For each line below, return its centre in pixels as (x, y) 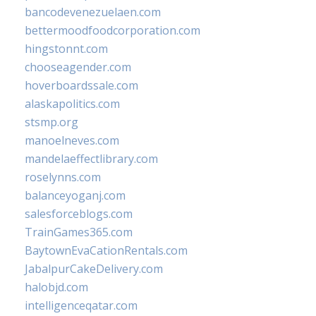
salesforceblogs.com (79, 214)
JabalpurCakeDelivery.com (94, 269)
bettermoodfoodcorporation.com (113, 30)
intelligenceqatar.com (81, 305)
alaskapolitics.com (72, 104)
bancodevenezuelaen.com (93, 12)
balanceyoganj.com (75, 195)
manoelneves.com (72, 140)
